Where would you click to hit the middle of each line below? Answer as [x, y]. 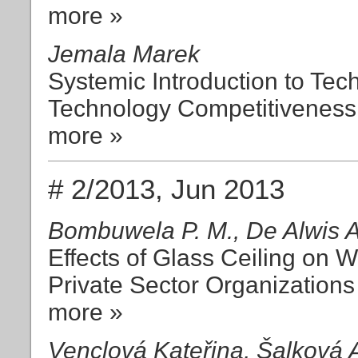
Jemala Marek [124, 54]
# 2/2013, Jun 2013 [166, 189]
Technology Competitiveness [202, 109]
